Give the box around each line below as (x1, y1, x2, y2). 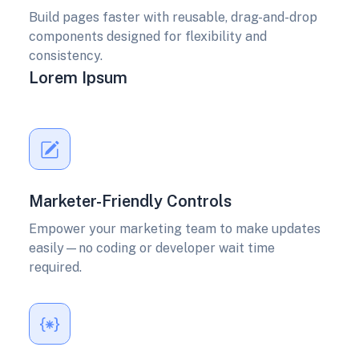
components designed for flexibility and (29, 29, 267, 45)
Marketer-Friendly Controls (29, 192, 232, 212)
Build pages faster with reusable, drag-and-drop (29, 10, 317, 26)
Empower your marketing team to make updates (29, 221, 321, 237)
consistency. (29, 48, 103, 64)
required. (29, 260, 82, 276)
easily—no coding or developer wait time (29, 240, 275, 256)
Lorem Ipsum (29, 68, 127, 88)
